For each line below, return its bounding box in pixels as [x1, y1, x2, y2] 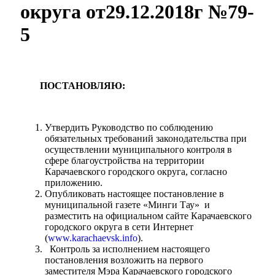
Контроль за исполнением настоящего [45, 243, 210, 254]
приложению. [45, 177, 103, 188]
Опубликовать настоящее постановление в [45, 188, 224, 199]
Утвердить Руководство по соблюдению [45, 122, 213, 133]
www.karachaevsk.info [48, 232, 137, 243]
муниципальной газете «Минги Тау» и [45, 199, 210, 210]
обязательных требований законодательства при [45, 133, 247, 144]
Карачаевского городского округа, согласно [45, 166, 227, 177]
